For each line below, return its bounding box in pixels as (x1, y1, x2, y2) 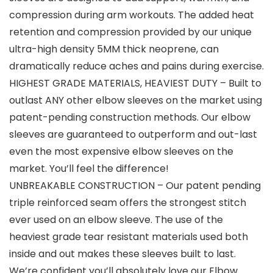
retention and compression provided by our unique (9, 25, 252, 40)
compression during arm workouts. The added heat (9, 8, 254, 23)
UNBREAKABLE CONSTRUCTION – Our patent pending (9, 179, 261, 193)
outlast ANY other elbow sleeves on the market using (9, 93, 262, 108)
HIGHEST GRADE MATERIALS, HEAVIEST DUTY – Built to (9, 76, 261, 91)
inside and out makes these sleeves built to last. (9, 247, 236, 261)
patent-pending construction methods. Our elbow (9, 110, 250, 125)
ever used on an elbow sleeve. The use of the (9, 213, 223, 227)
